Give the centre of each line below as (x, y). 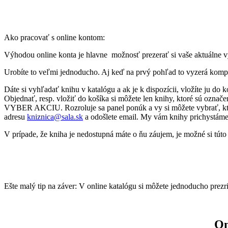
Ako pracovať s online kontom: (55, 37)
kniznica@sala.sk (55, 117)
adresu (16, 117)
